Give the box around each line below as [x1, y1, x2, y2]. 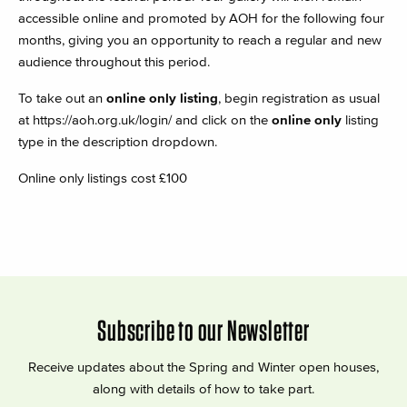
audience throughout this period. [18, 54, 210, 69]
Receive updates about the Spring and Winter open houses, [28, 359, 379, 374]
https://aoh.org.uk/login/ [33, 112, 172, 127]
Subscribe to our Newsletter [97, 313, 310, 348]
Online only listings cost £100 [18, 170, 187, 185]
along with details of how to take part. [93, 381, 314, 396]
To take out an [18, 90, 106, 105]
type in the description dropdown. [18, 134, 217, 149]
